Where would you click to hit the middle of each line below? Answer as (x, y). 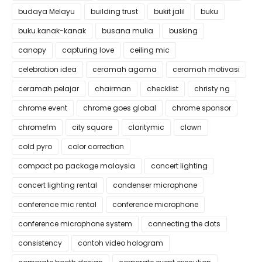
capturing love (88, 50)
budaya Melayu (46, 11)
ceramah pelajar (49, 89)
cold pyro (35, 146)
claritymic (146, 127)
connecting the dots (184, 224)
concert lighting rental (58, 185)
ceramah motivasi (206, 69)
